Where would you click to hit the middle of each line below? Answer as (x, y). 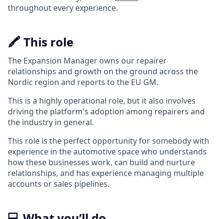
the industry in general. (51, 122)
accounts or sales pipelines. (59, 184)
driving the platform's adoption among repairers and (106, 112)
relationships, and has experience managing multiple (106, 173)
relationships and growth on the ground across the (103, 72)
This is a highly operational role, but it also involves (102, 101)
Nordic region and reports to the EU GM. (83, 82)
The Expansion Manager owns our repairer (87, 61)
